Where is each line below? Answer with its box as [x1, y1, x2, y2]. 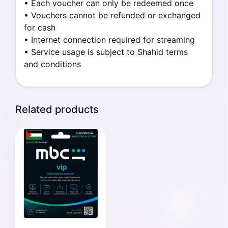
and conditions [24, 59, 81, 69]
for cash [24, 22, 55, 33]
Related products [15, 103, 99, 116]
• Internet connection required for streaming [24, 35, 195, 45]
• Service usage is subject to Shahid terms [24, 47, 188, 57]
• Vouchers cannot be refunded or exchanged [24, 10, 201, 20]
